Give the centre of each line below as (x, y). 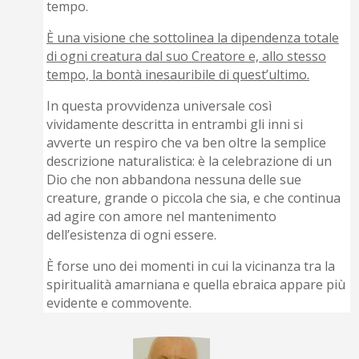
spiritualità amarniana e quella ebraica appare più (196, 285)
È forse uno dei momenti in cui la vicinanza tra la (191, 266)
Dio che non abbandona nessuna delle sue (174, 180)
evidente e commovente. (119, 303)
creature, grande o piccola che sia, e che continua (194, 198)
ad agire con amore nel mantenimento (162, 217)
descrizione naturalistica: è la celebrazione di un (190, 161)
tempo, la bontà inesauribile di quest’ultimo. (178, 75)
